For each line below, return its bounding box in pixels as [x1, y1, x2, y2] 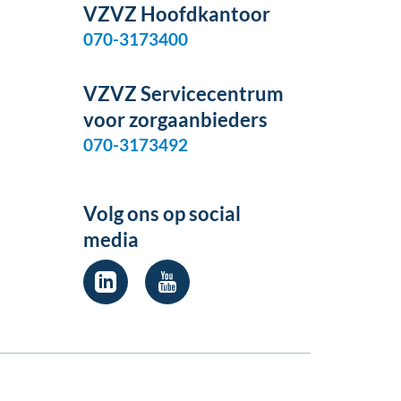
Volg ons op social [82, 201, 241, 226]
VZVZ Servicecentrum [82, 81, 284, 107]
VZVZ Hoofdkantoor [82, 2, 270, 27]
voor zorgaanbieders [82, 107, 268, 132]
